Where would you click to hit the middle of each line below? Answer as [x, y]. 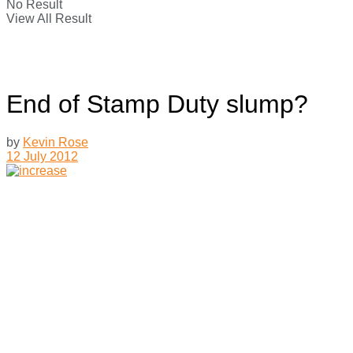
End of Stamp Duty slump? [157, 104]
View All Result [49, 18]
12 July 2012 [42, 157]
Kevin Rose [56, 143]
